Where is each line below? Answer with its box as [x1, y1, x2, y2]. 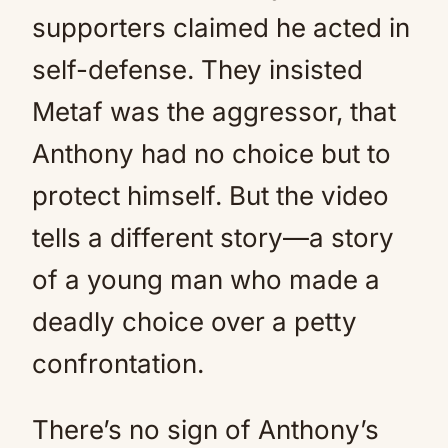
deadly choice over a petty [32, 305, 357, 337]
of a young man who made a [32, 263, 380, 295]
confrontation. [32, 347, 204, 379]
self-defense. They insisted [32, 53, 363, 85]
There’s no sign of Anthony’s [32, 413, 379, 445]
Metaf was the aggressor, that [32, 95, 396, 127]
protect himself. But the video [32, 179, 389, 211]
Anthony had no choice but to [32, 137, 391, 169]
